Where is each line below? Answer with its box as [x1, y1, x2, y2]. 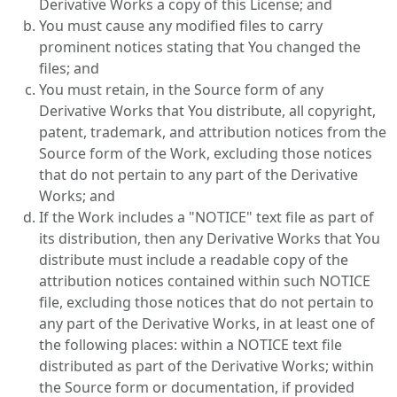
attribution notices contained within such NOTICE [39, 271, 370, 291]
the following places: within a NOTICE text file [39, 335, 342, 354]
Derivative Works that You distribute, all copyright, [39, 101, 376, 121]
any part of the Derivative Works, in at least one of [39, 314, 375, 333]
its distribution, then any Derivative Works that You [39, 229, 380, 248]
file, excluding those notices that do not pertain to [39, 292, 374, 312]
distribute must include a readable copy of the [39, 250, 348, 269]
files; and [39, 58, 99, 78]
